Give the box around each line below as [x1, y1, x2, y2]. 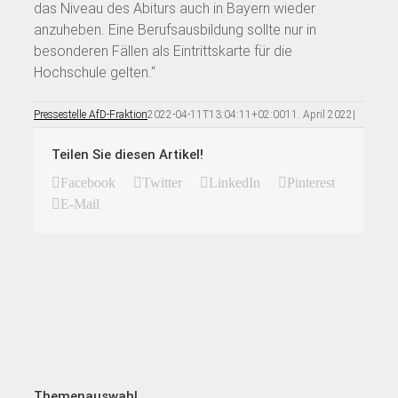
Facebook [60, 174, 115, 190]
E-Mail [60, 195, 99, 211]
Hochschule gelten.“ [34, 63, 155, 81]
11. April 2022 [285, 107, 353, 121]
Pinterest [287, 174, 335, 190]
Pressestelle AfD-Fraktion [34, 107, 147, 121]
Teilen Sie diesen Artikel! [52, 146, 203, 163]
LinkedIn [209, 174, 260, 190]
